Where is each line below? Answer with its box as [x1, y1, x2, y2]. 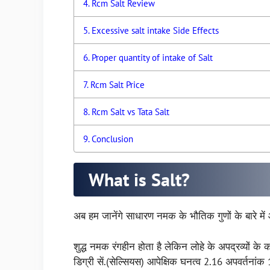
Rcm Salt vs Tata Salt [92, 105, 170, 118]
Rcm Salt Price [90, 78, 145, 91]
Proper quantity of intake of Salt [92, 51, 213, 64]
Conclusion [92, 133, 134, 145]
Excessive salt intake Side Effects [92, 24, 219, 37]
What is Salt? [89, 168, 190, 192]
